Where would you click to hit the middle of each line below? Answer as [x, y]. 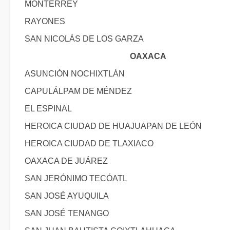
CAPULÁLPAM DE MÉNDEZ [78, 91]
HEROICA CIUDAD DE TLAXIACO [89, 143]
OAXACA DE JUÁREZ [66, 161]
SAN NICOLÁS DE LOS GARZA [84, 39]
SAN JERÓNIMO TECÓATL [76, 178]
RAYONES [45, 21]
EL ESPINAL [48, 109]
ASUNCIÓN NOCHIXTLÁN [75, 74]
